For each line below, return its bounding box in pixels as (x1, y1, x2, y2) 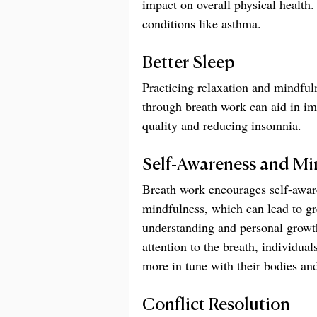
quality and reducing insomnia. (142, 116, 301, 134)
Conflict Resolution (142, 296, 290, 313)
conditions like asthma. (142, 14, 261, 32)
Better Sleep (142, 54, 235, 71)
